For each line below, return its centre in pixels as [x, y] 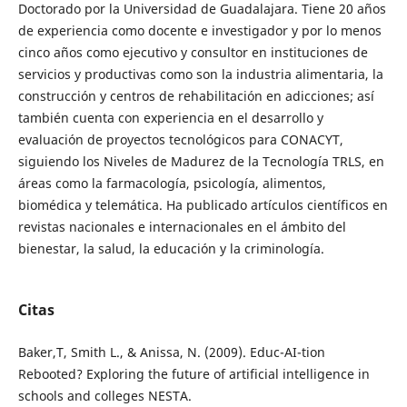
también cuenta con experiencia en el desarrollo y [170, 118]
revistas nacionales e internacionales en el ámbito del [182, 227]
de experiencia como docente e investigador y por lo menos [199, 31]
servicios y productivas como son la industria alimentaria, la [200, 74]
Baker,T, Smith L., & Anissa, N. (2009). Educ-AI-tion [171, 352]
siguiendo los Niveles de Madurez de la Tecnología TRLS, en [201, 162]
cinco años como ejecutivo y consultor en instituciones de [193, 53]
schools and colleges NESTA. [104, 396]
